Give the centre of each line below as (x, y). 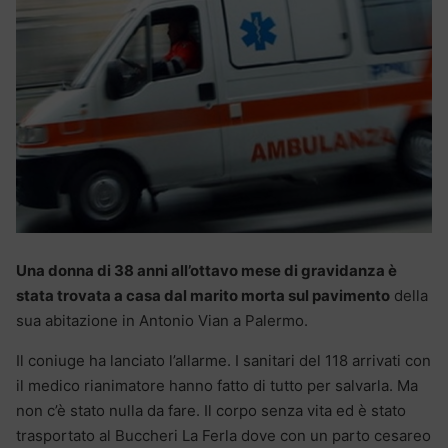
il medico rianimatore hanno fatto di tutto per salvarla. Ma (217, 385)
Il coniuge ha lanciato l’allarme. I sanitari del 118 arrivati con (223, 360)
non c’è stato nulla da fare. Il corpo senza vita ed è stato (211, 410)
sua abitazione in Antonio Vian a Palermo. (162, 320)
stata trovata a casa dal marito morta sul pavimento (203, 295)
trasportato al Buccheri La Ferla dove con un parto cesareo (223, 435)
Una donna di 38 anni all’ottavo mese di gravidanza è (206, 270)
